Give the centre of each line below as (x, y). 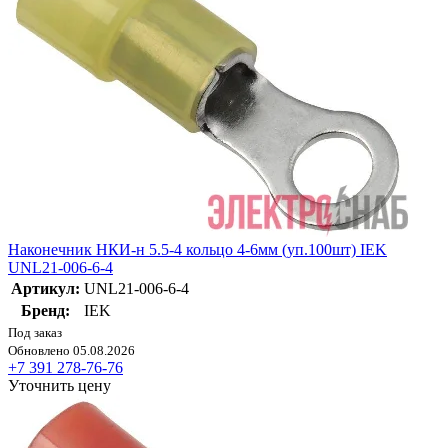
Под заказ (35, 333)
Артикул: (45, 289)
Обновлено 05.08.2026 (71, 351)
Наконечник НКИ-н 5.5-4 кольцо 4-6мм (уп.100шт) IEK (197, 250)
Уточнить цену (59, 386)
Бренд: (45, 311)
